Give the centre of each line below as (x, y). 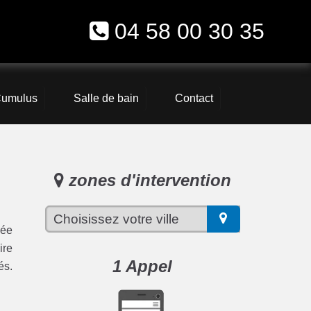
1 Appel (143, 266)
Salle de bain (106, 99)
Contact (194, 99)
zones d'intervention (147, 180)
